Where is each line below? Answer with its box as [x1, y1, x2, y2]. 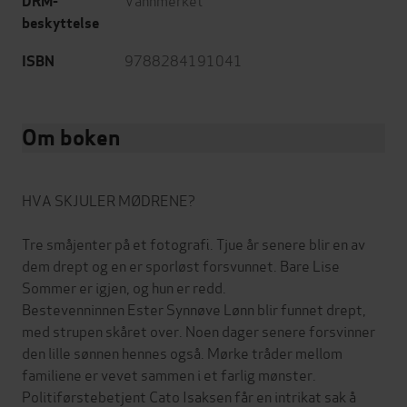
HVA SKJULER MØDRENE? [22, 189, 195, 211]
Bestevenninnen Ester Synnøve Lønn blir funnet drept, [22, 298, 366, 320]
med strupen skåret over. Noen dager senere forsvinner [22, 320, 375, 342]
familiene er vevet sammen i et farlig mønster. [22, 363, 316, 385]
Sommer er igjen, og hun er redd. [22, 276, 226, 298]
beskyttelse [22, 14, 99, 34]
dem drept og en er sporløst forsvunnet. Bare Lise [22, 254, 340, 276]
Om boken [22, 124, 120, 153]
